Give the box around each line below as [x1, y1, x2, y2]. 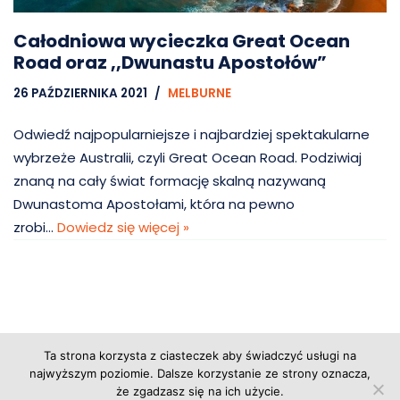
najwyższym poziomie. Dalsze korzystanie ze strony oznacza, [29, 366, 371, 380]
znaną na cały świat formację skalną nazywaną [13, 171, 326, 191]
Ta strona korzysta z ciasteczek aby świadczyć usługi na [44, 348, 356, 362]
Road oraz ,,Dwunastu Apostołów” [13, 50, 327, 76]
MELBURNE [168, 85, 231, 103]
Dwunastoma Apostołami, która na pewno [13, 195, 295, 214]
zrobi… [13, 218, 57, 237]
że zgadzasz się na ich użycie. [116, 384, 284, 398]
